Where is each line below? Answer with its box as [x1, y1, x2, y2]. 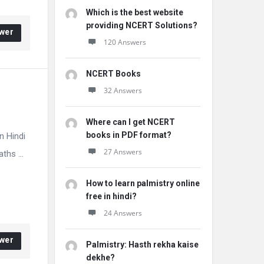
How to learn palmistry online [86, 179, 200, 188]
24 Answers [104, 208, 142, 218]
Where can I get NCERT [86, 117, 175, 127]
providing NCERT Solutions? [86, 21, 197, 30]
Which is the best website [86, 8, 183, 17]
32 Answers [104, 85, 142, 95]
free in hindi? [86, 192, 137, 201]
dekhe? [86, 253, 115, 262]
